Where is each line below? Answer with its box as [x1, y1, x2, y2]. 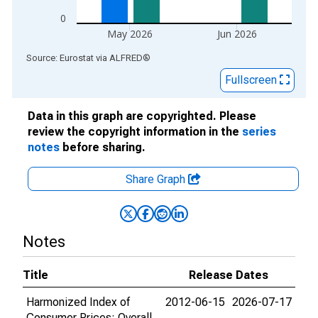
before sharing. [60, 141, 146, 154]
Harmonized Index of [26, 295, 130, 309]
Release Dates [189, 268, 268, 282]
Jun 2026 [216, 27, 258, 40]
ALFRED [109, 53, 143, 63]
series [242, 125, 276, 138]
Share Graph [126, 172, 188, 186]
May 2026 [106, 27, 153, 40]
